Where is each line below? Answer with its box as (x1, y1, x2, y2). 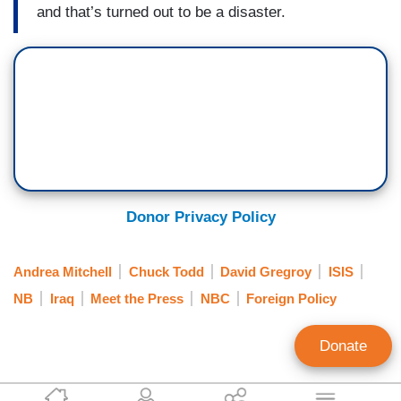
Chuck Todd (128, 263, 204, 279)
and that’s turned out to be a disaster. (37, 3, 286, 21)
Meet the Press (90, 290, 183, 306)
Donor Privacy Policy (125, 209, 276, 226)
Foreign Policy (246, 290, 337, 306)
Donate (320, 337, 367, 354)
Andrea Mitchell (13, 263, 112, 279)
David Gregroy (220, 263, 311, 279)
